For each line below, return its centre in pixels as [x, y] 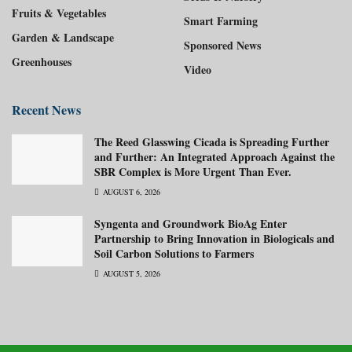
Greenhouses [42, 61]
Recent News [46, 109]
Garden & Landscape [63, 37]
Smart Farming [221, 20]
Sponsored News [222, 45]
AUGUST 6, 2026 [130, 191]
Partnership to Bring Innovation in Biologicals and [214, 238]
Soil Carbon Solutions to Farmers [174, 253]
